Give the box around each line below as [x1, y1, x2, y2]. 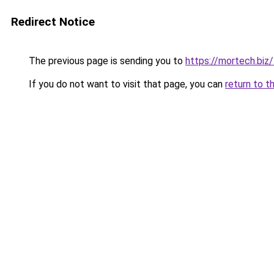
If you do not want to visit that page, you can [26, 78, 225, 90]
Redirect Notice [11, 15, 95, 29]
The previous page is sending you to [26, 55, 185, 67]
